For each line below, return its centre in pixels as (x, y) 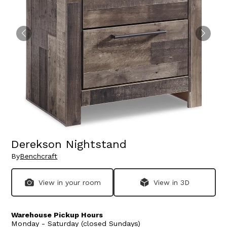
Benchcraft (39, 156)
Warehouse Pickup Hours (57, 215)
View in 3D (172, 183)
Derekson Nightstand (69, 144)
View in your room (69, 183)
